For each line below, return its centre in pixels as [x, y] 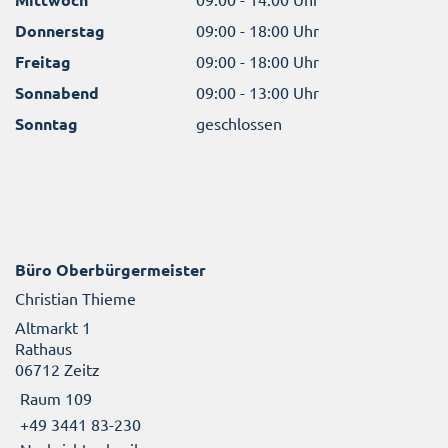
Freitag [43, 61]
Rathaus [43, 348]
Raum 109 [56, 398]
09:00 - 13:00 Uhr [258, 91]
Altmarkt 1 [53, 327]
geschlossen [239, 122]
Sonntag [46, 123]
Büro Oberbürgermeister [110, 270]
